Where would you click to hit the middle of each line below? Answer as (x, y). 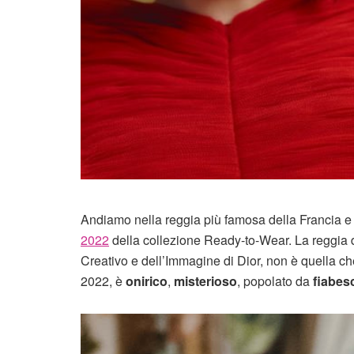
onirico (147, 281)
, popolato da (275, 281)
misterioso (204, 281)
